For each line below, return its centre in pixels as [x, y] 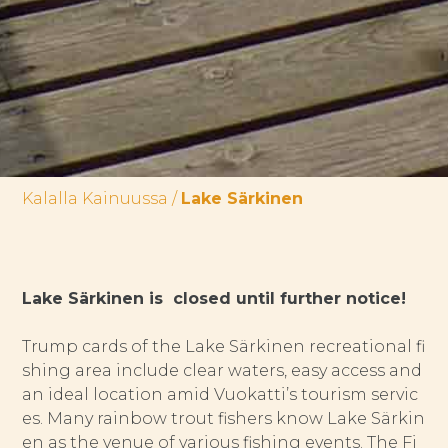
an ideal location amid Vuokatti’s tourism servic [220, 395]
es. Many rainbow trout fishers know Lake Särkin [224, 419]
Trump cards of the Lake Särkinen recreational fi [224, 347]
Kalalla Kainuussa [95, 199]
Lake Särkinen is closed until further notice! [214, 299]
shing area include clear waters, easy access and [222, 371]
